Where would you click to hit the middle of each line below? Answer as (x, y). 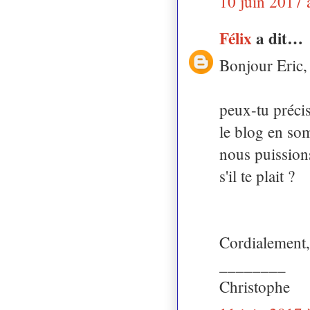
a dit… (280, 38)
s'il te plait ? (257, 175)
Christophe (255, 286)
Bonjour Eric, (263, 65)
